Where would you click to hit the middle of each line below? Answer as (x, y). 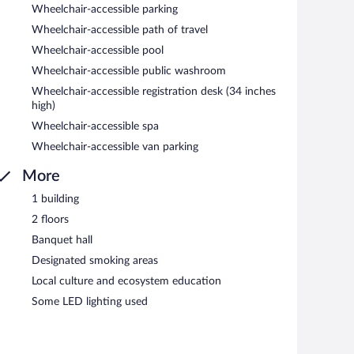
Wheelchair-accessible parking (105, 9)
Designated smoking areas (95, 260)
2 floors (50, 219)
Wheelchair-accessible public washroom (129, 71)
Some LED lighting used (90, 301)
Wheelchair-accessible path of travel (120, 30)
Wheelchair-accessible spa (95, 126)
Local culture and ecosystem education (126, 281)
